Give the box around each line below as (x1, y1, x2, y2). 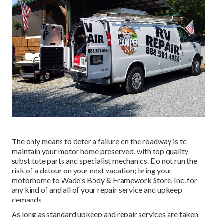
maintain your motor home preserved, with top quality (12, 146, 188, 156)
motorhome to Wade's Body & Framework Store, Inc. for (12, 175, 197, 185)
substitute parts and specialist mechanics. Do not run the (12, 156, 197, 166)
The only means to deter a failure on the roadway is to (12, 137, 187, 146)
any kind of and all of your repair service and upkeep (12, 185, 182, 195)
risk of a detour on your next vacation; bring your (12, 166, 172, 175)
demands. (12, 195, 43, 204)
